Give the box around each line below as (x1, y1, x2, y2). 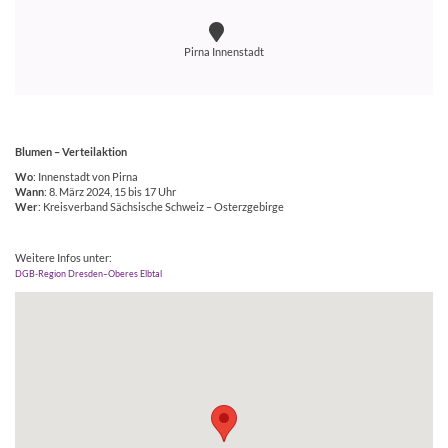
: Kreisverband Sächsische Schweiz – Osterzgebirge (38, 201, 284, 214)
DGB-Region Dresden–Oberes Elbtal (15, 268, 162, 280)
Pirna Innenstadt (184, 45, 264, 58)
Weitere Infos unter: (15, 252, 112, 265)
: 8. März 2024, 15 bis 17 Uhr (44, 186, 176, 199)
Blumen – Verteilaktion (15, 145, 127, 158)
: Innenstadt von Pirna (33, 171, 138, 184)
